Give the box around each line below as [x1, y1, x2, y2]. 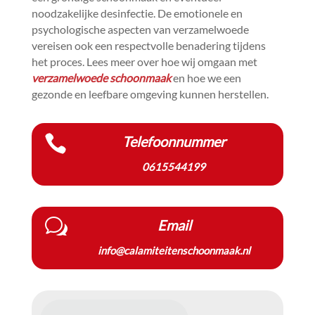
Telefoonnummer [122, 133, 226, 150]
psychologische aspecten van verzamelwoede [31, 22, 249, 36]
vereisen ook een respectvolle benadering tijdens [31, 39, 266, 52]
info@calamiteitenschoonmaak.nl [98, 244, 251, 257]
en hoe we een [170, 71, 241, 84]
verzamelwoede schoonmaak [31, 71, 171, 84]
